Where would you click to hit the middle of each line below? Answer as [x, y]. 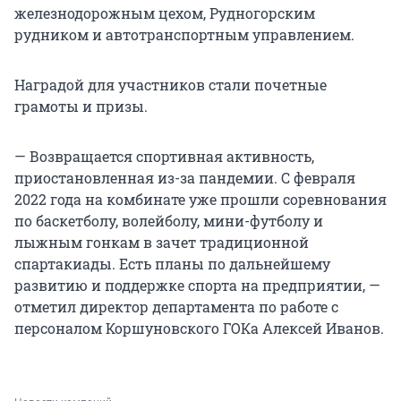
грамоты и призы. [81, 107]
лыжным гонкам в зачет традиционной [162, 243]
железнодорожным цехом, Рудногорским [165, 13]
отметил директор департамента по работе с [176, 307]
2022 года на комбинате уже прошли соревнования [200, 200]
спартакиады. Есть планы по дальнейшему [172, 264]
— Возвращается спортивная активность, [164, 157]
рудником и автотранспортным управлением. [184, 35]
